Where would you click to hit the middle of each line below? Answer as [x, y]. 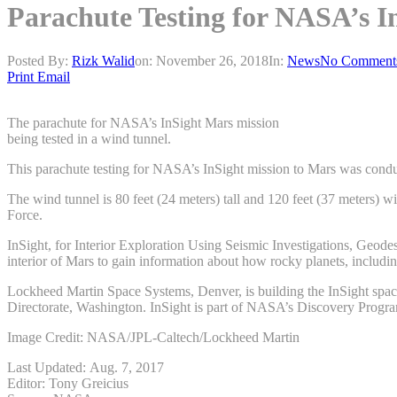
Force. [25, 214]
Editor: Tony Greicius [68, 383]
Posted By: [39, 60]
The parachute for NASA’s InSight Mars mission [143, 122]
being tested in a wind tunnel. [89, 138]
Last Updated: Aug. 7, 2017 [86, 367]
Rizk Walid [103, 60]
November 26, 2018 [212, 60]
